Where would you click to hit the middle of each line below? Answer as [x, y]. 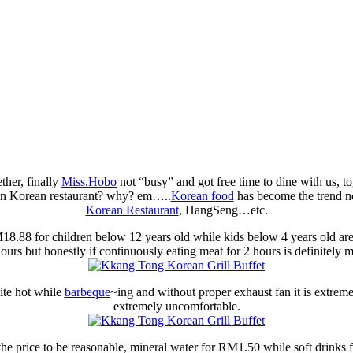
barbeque [87, 292]
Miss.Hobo [89, 181]
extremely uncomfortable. [176, 306]
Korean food [202, 195]
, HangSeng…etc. [223, 210]
